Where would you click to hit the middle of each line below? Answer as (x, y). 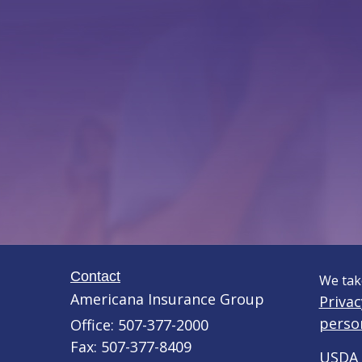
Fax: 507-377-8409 (131, 347)
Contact (95, 277)
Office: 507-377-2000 (139, 325)
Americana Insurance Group (167, 299)
